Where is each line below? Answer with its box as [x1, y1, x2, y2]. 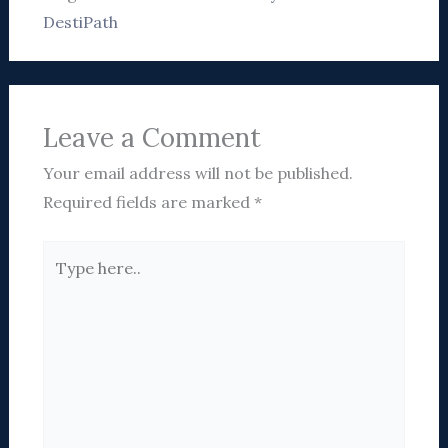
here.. [41, 273, 85, 294]
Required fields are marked [42, 192, 254, 213]
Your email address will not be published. [42, 163, 353, 184]
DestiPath [42, 12, 118, 33]
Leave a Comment [42, 121, 261, 155]
